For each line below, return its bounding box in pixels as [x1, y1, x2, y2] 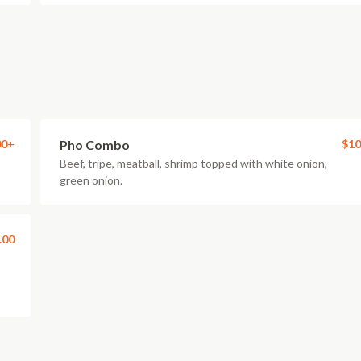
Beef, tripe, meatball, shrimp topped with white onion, [60, 156, 327, 170]
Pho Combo [60, 137, 130, 152]
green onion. [60, 173, 122, 187]
